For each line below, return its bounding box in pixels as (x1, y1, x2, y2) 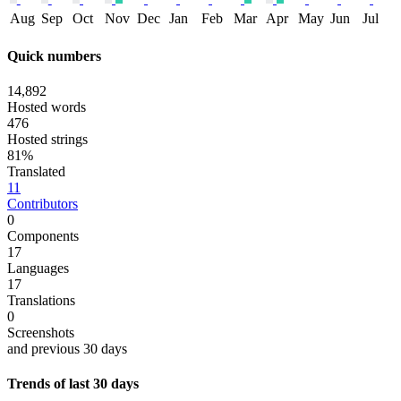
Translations (7, 293, 75, 309)
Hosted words (7, 99, 86, 115)
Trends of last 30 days (7, 376, 139, 392)
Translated (7, 164, 65, 180)
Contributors (7, 196, 78, 212)
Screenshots (7, 325, 74, 341)
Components (7, 228, 79, 244)
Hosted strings (7, 132, 88, 148)
